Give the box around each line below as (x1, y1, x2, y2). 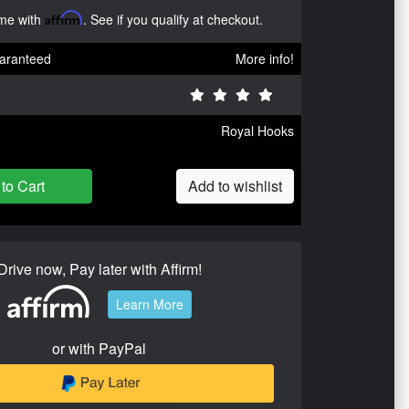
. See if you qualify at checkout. (83, 10, 263, 28)
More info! (236, 49, 294, 68)
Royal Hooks (221, 121, 294, 140)
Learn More (115, 295, 184, 314)
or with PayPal (52, 337, 146, 359)
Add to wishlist (188, 175, 282, 196)
